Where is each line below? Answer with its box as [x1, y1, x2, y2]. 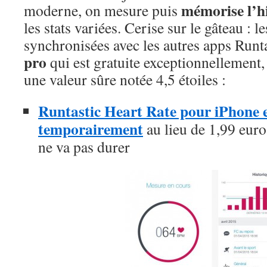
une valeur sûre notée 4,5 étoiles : [24, 69, 226, 89]
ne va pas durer [38, 136, 130, 157]
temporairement [38, 117, 143, 140]
